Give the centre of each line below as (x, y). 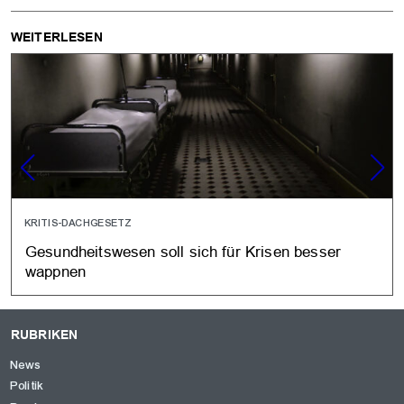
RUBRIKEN (45, 335)
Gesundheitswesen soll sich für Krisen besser (184, 252)
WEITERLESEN (57, 37)
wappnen (56, 272)
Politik (28, 386)
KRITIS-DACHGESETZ (78, 223)
